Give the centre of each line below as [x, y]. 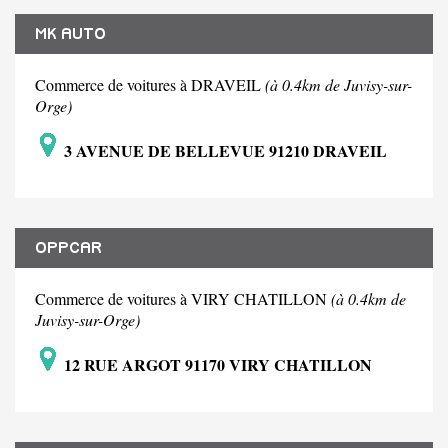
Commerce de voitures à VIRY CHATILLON [183, 299]
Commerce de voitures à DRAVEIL [150, 85]
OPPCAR [68, 248]
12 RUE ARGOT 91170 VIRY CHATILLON [216, 365]
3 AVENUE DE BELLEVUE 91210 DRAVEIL [223, 151]
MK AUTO [70, 34]
